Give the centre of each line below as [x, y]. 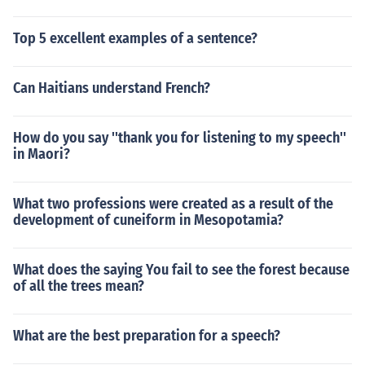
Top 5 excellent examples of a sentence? [135, 38]
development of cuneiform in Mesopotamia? [148, 220]
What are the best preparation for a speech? [147, 336]
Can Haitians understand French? [112, 88]
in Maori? [42, 154]
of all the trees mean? [79, 286]
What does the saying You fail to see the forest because [181, 270]
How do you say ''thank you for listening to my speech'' [180, 138]
